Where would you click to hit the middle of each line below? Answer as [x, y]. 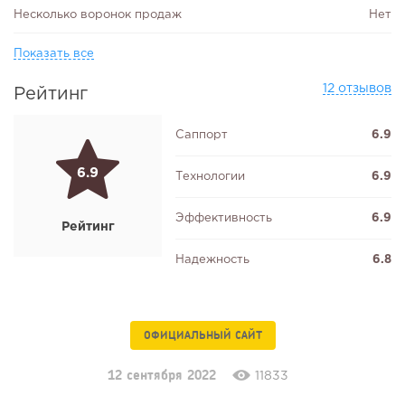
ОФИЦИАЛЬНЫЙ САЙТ [202, 335]
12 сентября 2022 [164, 375]
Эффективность [224, 219]
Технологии [211, 177]
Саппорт [202, 136]
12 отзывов [357, 89]
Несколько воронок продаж [98, 15]
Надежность [213, 260]
